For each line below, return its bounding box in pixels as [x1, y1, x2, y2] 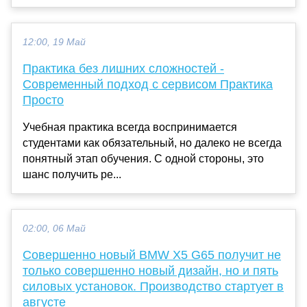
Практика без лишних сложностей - [23, 62, 224, 76]
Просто [23, 93, 64, 108]
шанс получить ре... [23, 169, 121, 181]
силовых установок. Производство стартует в [23, 280, 284, 294]
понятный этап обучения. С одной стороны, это [23, 153, 264, 165]
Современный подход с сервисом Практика [23, 77, 273, 92]
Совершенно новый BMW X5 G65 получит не [23, 248, 281, 262]
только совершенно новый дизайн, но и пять [23, 264, 278, 278]
